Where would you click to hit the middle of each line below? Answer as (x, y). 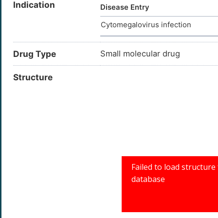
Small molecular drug (140, 54)
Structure (33, 77)
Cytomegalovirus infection (146, 25)
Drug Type (35, 54)
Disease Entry (125, 8)
